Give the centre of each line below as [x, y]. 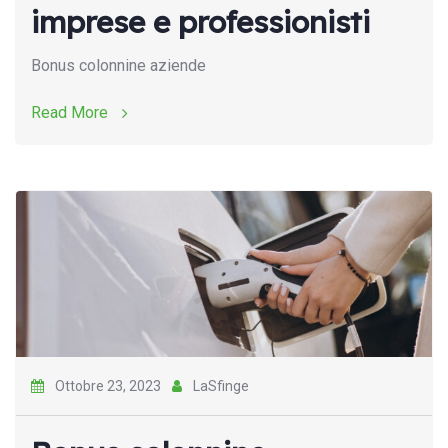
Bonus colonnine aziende [118, 65]
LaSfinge [219, 385]
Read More [71, 112]
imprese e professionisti [200, 21]
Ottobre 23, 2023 [108, 385]
